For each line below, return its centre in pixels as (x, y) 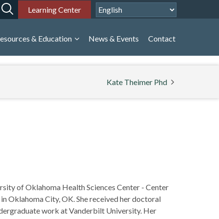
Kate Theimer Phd (137, 82)
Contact (162, 38)
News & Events (114, 38)
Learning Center (55, 9)
